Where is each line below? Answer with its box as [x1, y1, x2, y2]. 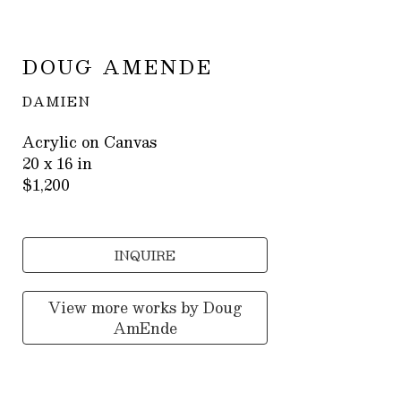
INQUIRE [115, 243, 176, 266]
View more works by [48, 294, 204, 320]
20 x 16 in [22, 150, 93, 175]
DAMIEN [22, 90, 92, 112]
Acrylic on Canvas [22, 129, 158, 154]
